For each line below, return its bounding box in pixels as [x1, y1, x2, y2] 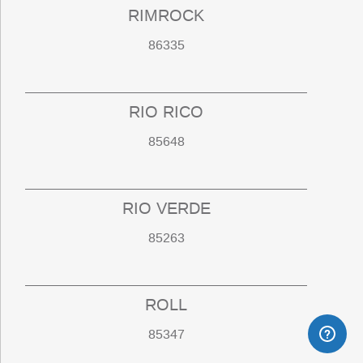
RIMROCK [128, 5, 205, 27]
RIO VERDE [122, 198, 211, 220]
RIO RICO [129, 101, 204, 123]
